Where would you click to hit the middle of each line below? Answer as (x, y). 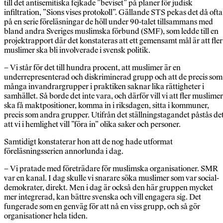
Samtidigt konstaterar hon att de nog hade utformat (88, 142)
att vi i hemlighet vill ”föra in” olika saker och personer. (92, 124)
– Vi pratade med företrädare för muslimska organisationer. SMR (111, 169)
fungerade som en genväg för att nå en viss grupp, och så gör (102, 207)
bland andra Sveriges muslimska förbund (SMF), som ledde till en (111, 31)
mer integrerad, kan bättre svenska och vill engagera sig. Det (103, 197)
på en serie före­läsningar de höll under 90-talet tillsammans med (109, 22)
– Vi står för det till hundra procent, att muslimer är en (92, 68)
